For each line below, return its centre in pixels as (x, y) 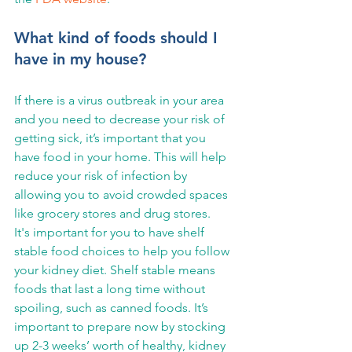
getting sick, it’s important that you (112, 138)
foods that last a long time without (111, 289)
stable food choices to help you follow (123, 251)
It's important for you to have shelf (111, 232)
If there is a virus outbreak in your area (121, 100)
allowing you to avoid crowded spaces (123, 194)
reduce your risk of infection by (102, 176)
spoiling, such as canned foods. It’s (113, 308)
